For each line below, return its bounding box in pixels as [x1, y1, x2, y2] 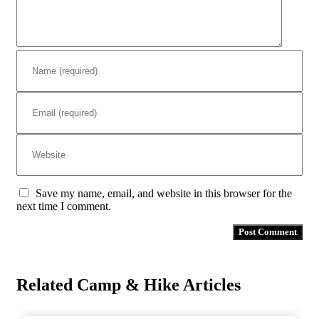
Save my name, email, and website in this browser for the [36, 187, 292, 200]
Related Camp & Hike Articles [16, 276, 241, 295]
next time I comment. [16, 200, 111, 213]
